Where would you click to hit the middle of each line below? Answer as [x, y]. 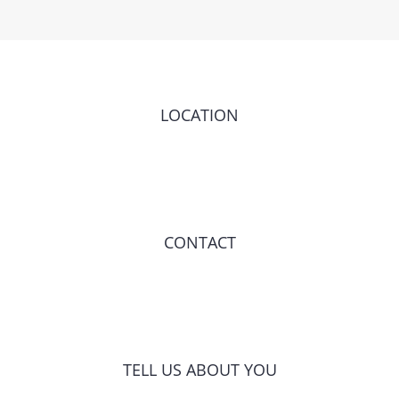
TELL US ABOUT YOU [199, 370]
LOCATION [199, 115]
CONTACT [199, 243]
